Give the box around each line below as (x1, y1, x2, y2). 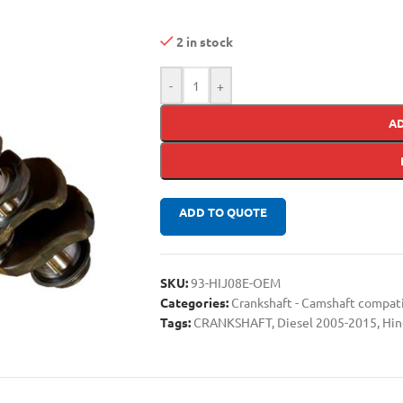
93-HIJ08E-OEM (190, 274, 281, 291)
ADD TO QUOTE (178, 204, 267, 219)
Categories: (159, 294, 228, 310)
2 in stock (176, 33, 234, 49)
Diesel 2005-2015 (276, 314, 377, 330)
